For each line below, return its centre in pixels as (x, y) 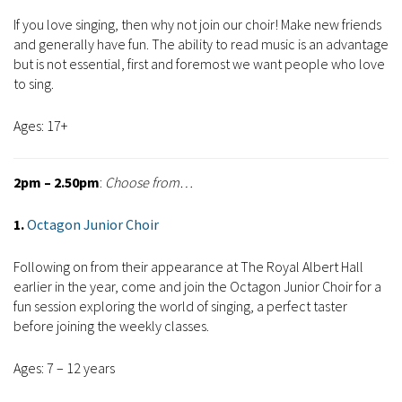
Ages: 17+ (40, 126)
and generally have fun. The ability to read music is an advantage (201, 44)
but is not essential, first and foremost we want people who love (199, 64)
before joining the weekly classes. (113, 326)
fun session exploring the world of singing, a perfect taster (180, 306)
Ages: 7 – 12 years (64, 368)
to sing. (34, 84)
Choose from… (148, 183)
